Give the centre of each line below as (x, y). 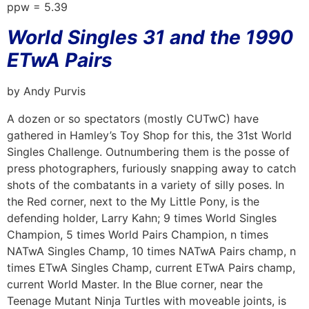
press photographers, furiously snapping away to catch (151, 168)
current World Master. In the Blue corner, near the (135, 284)
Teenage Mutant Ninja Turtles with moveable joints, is (147, 300)
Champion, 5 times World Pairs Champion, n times (138, 234)
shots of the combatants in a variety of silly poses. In (146, 185)
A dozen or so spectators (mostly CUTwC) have (133, 118)
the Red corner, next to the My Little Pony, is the (133, 201)
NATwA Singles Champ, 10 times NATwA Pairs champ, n (151, 251)
